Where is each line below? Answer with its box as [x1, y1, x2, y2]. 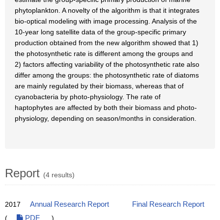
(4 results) [43, 171, 75, 179]
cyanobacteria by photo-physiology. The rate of [15, 93, 161, 101]
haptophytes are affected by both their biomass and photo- [15, 104, 197, 111]
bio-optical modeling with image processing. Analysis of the [15, 17, 197, 25]
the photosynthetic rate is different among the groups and [15, 50, 193, 57]
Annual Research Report [30, 200, 109, 208]
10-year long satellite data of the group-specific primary [15, 28, 186, 36]
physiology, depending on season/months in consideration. [15, 114, 196, 122]
